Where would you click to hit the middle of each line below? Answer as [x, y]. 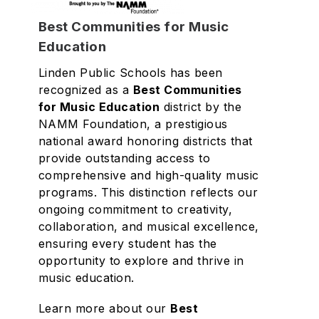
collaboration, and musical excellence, [148, 226]
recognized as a [85, 90]
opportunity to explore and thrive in [141, 261]
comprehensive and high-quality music [148, 175]
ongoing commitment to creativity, [135, 209]
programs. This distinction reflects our [148, 192]
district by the [201, 107]
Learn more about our [104, 308]
